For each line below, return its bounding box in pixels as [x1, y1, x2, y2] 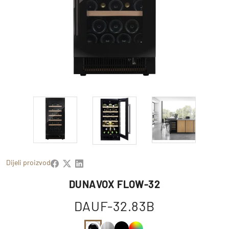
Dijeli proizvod [6, 158, 51, 167]
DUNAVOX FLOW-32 [69, 178, 160, 191]
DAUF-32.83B [74, 198, 155, 214]
